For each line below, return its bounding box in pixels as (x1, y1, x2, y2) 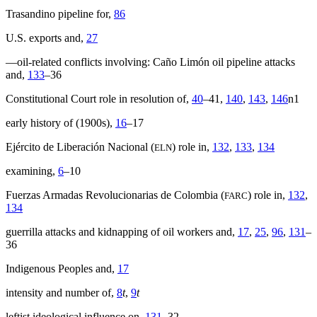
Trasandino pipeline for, (6, 8, 114, 21)
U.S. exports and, (6, 32, 86, 45)
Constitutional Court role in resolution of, (6, 93, 192, 105)
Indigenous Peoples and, (6, 263, 117, 275)
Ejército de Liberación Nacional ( (6, 141, 154, 154)
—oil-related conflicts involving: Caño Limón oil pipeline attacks (6, 56, 295, 69)
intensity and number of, (6, 287, 117, 299)
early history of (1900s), (6, 117, 115, 129)
